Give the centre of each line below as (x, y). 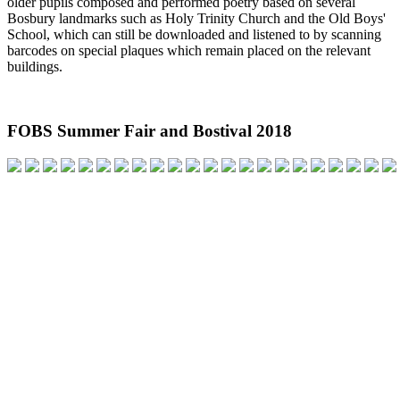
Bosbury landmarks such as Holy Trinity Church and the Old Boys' (196, 18)
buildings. (37, 66)
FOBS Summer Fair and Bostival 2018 (150, 131)
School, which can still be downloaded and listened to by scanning (194, 34)
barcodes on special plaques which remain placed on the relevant (189, 50)
